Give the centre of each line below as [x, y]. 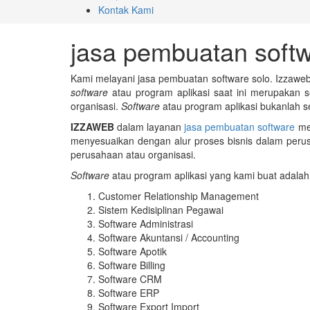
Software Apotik [133, 252]
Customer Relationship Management [179, 196]
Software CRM [130, 279]
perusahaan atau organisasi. [133, 155]
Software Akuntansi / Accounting [169, 238]
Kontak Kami [126, 10]
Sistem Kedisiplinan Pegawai [161, 210]
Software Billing [132, 265]
